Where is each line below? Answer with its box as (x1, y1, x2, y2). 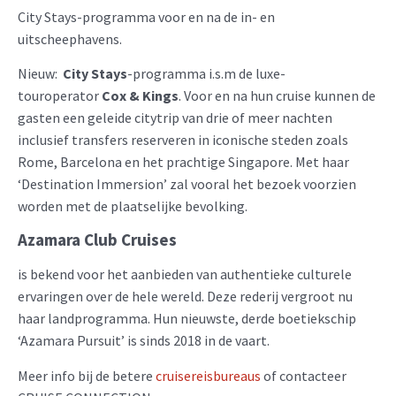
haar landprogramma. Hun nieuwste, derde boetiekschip (18, 309, 356, 328)
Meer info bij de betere (18, 366, 156, 385)
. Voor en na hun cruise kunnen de (179, 86, 376, 104)
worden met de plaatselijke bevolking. (18, 196, 250, 215)
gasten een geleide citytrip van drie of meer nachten (18, 108, 332, 126)
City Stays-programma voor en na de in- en (18, 7, 275, 26)
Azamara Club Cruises (18, 229, 177, 251)
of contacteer (261, 366, 346, 385)
